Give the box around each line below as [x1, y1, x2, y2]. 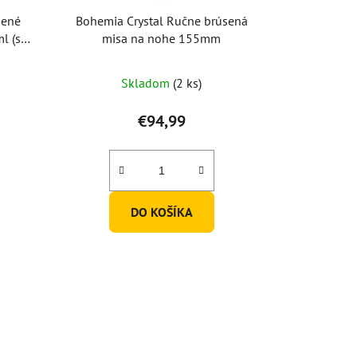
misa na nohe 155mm [102, 30, 222, 47]
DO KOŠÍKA [130, 204, 193, 221]
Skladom [121, 75, 174, 92]
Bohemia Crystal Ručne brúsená [75, 13, 248, 29]
